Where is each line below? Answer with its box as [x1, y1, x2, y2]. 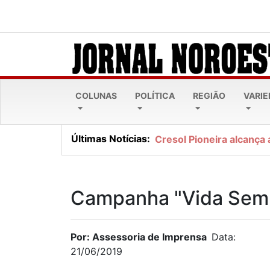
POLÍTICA [135, 90, 175, 101]
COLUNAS [75, 90, 117, 101]
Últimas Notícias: [71, 132, 150, 145]
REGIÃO [193, 90, 226, 101]
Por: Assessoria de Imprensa [71, 231, 207, 243]
